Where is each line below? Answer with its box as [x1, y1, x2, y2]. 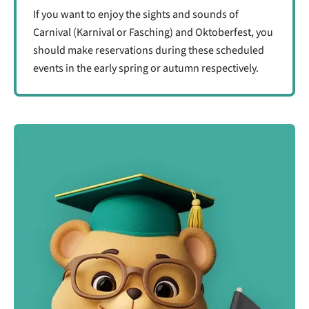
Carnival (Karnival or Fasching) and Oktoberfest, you [33, 25, 273, 41]
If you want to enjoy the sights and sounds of [33, 7, 239, 23]
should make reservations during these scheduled [33, 43, 264, 59]
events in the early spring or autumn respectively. [33, 61, 259, 77]
